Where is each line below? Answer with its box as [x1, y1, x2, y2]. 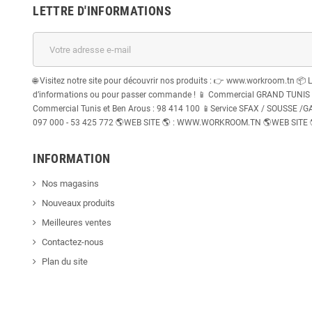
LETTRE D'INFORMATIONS [33, 3, 171, 19]
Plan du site [42, 256, 88, 267]
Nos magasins [42, 178, 100, 189]
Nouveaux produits [42, 198, 116, 209]
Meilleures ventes [42, 217, 112, 228]
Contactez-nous [42, 237, 104, 248]
